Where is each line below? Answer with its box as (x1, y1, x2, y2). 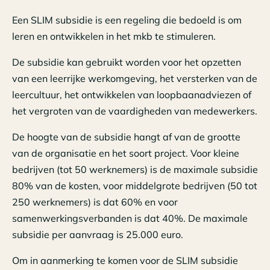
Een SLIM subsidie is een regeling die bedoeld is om (12, 14, 242, 27)
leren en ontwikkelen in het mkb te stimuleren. (12, 30, 216, 43)
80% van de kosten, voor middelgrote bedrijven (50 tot (12, 180, 257, 192)
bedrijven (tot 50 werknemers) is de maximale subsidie (12, 163, 258, 176)
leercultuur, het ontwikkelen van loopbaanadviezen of (12, 89, 251, 101)
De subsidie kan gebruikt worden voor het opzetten (12, 56, 241, 69)
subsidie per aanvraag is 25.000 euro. (12, 228, 183, 241)
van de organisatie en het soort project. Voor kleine (12, 147, 239, 160)
